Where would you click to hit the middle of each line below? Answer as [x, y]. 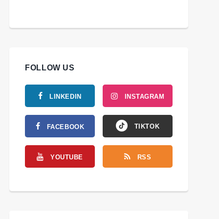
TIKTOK [147, 127]
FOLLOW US [50, 68]
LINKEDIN [66, 97]
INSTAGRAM [144, 97]
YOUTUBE [67, 157]
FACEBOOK [66, 127]
